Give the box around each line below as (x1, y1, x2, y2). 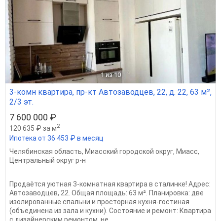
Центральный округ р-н (9, 156, 86, 164)
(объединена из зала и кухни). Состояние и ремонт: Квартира (9, 206, 211, 215)
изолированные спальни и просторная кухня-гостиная (9, 197, 189, 206)
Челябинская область (9, 147, 82, 155)
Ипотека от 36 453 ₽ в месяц (9, 134, 104, 142)
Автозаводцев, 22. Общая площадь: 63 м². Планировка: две (9, 188, 204, 197)
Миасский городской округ (85, 147, 173, 155)
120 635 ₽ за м (9, 124, 57, 132)
